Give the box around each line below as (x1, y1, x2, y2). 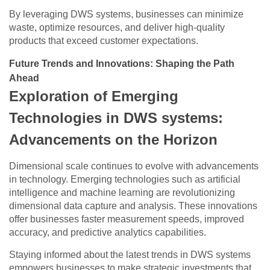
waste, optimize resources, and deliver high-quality (9, 22, 225, 33)
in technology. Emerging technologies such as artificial (9, 174, 240, 185)
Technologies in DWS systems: (9, 110, 223, 127)
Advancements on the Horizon (9, 131, 218, 148)
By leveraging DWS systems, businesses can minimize (9, 9, 243, 20)
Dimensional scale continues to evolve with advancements (9, 161, 259, 172)
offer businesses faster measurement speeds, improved (9, 214, 244, 225)
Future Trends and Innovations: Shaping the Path (9, 58, 234, 69)
